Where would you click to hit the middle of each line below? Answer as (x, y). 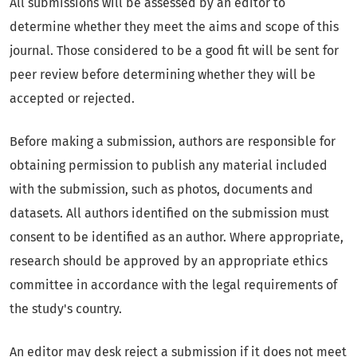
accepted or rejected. (72, 99)
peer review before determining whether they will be (163, 75)
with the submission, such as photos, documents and (161, 190)
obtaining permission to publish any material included (169, 166)
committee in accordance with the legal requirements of (173, 285)
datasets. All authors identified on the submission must (169, 214)
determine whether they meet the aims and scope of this (174, 27)
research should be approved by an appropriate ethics (169, 261)
